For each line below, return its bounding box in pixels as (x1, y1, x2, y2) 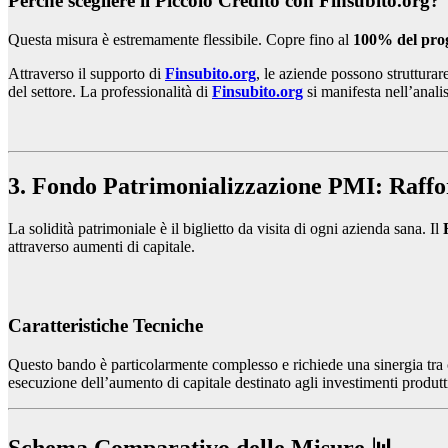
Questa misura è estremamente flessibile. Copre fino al (8, 31, 353, 49)
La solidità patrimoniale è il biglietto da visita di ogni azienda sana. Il (8, 219, 443, 237)
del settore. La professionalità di (8, 83, 212, 101)
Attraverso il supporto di (8, 65, 165, 83)
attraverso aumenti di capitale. (8, 237, 195, 255)
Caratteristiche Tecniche (8, 315, 203, 337)
